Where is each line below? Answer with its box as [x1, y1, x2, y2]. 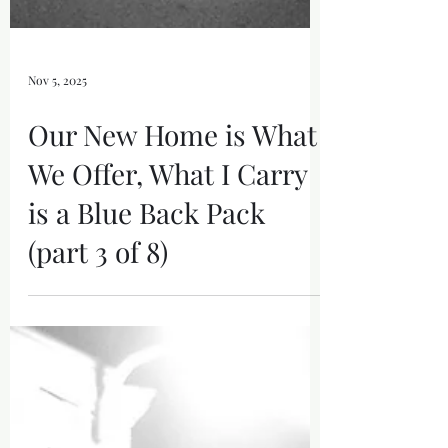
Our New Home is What [28, 281, 317, 318]
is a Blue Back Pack [28, 359, 265, 396]
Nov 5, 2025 [28, 237, 87, 253]
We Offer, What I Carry [28, 320, 307, 357]
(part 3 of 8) [28, 398, 168, 435]
